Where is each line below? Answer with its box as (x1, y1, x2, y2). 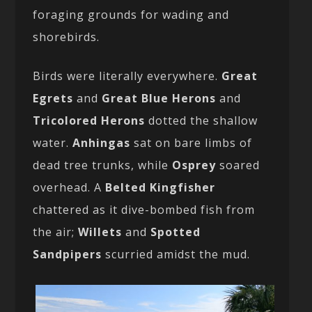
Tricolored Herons (33, 113, 146, 129)
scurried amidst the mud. (102, 247, 251, 263)
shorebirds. (33, 29, 100, 45)
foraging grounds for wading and (33, 7, 230, 23)
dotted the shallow (145, 113, 258, 129)
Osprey (172, 157, 217, 173)
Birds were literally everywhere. (33, 68, 222, 84)
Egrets (33, 91, 74, 107)
